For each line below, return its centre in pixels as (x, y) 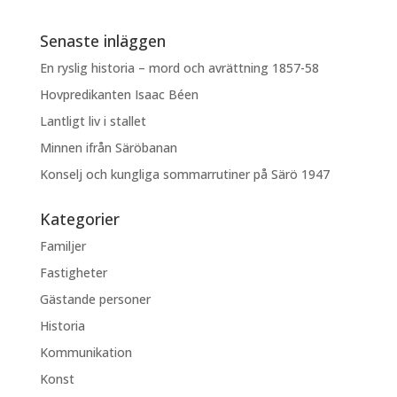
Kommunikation (86, 352)
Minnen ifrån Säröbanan (108, 148)
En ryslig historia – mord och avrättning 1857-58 (179, 68)
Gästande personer (95, 299)
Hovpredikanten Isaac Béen (121, 94)
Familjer (62, 246)
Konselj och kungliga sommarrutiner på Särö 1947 (184, 174)
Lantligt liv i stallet (93, 121)
